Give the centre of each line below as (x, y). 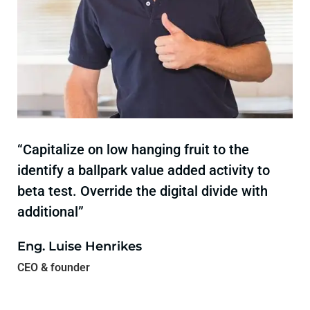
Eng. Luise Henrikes (80, 246)
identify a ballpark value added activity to (144, 170)
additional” (51, 212)
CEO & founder (54, 267)
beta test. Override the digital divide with (143, 191)
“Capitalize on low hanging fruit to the (133, 149)
